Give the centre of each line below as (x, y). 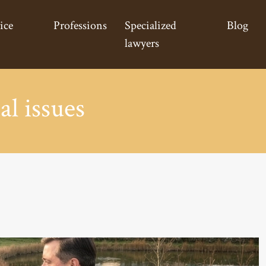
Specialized (150, 26)
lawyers (142, 43)
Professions (80, 26)
